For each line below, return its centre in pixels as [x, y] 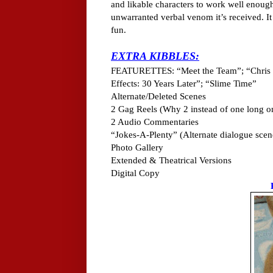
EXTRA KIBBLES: [155, 56]
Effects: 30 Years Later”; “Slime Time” [184, 83]
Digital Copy [135, 173]
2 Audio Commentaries [155, 122]
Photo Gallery [137, 147]
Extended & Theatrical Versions [171, 160]
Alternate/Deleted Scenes [158, 96]
